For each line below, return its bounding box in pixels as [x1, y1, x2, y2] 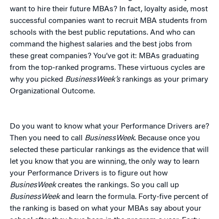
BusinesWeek [10, 181, 56, 190]
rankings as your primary [120, 76, 208, 84]
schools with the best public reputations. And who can [10, 29, 195, 37]
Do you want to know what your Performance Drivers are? [10, 123, 209, 131]
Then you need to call [10, 134, 85, 143]
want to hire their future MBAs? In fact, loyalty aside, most [10, 5, 208, 14]
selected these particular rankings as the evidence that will [10, 146, 209, 154]
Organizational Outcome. [10, 88, 95, 96]
